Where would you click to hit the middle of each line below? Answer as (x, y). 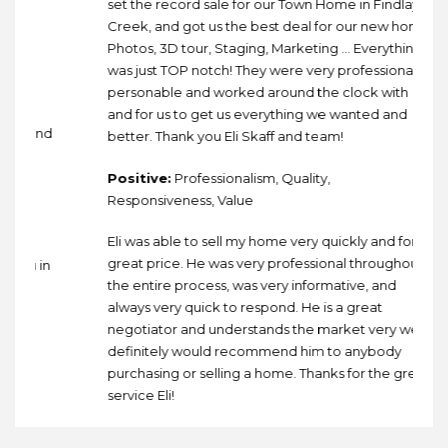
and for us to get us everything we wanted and (235, 114)
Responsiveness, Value (158, 199)
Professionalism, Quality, (228, 177)
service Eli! (118, 395)
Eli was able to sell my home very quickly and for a (245, 241)
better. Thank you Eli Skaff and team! (203, 136)
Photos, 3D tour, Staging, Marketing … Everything (242, 48)
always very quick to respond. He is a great (222, 307)
